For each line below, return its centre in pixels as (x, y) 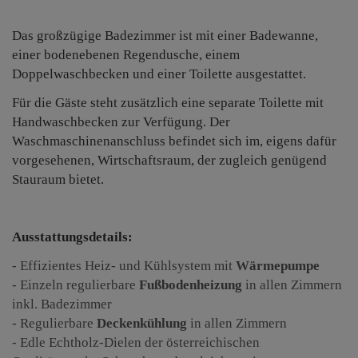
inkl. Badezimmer (62, 304)
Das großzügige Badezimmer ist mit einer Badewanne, (165, 36)
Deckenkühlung (142, 324)
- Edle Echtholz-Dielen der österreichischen (136, 343)
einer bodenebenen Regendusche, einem (126, 55)
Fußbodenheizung (191, 285)
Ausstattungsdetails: (72, 237)
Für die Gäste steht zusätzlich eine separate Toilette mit (168, 103)
